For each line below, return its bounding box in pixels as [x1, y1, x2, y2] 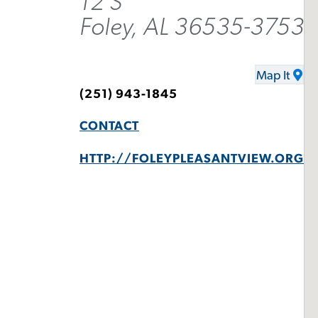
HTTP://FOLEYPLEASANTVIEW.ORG [79, 152, 304, 165]
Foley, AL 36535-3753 [79, 14, 304, 40]
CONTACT [79, 120, 139, 133]
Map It [256, 69, 290, 82]
